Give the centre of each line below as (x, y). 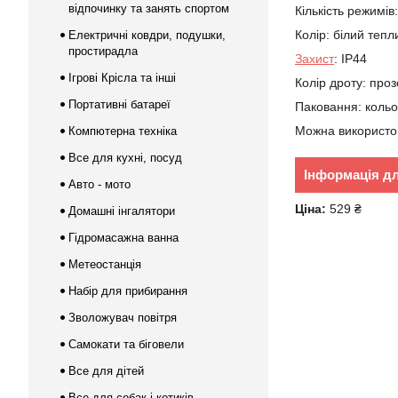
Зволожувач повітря (123, 318)
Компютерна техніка (123, 131)
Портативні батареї (119, 104)
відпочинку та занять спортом (149, 8)
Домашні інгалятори (122, 211)
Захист (314, 59)
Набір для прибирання (128, 291)
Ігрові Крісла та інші (122, 78)
